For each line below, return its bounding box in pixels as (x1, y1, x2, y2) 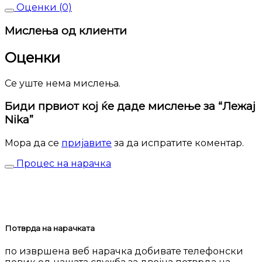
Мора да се (5, 137, 61, 149)
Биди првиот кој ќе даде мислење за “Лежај (5, 99, 256, 113)
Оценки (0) (14, 2, 72, 13)
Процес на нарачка (14, 158, 111, 170)
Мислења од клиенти (5, 23, 127, 37)
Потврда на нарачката (5, 223, 95, 233)
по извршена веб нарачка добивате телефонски (5, 246, 243, 257)
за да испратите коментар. (112, 137, 244, 149)
